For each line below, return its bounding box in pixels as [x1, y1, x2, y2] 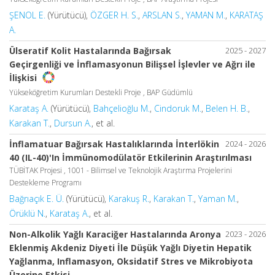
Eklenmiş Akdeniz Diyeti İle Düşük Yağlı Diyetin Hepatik [9, 241, 252, 254]
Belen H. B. [206, 102, 248, 114]
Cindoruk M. [154, 102, 201, 114]
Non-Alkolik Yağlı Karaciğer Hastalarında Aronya [9, 228, 221, 240]
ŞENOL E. [9, 9, 45, 21]
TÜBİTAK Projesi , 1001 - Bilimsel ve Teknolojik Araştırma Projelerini [9, 165, 232, 176]
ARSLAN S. [142, 9, 182, 21]
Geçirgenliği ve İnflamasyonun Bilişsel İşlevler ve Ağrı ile [9, 58, 255, 70]
